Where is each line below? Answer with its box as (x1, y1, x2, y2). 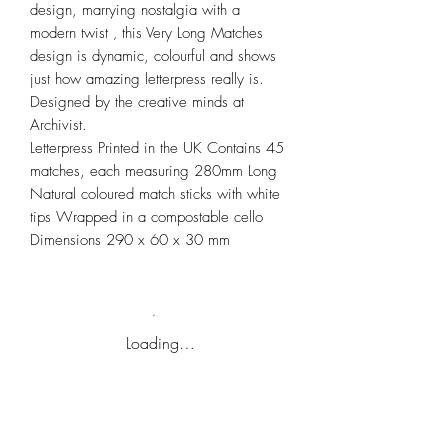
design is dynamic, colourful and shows (30, 46, 276, 67)
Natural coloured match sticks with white (30, 184, 280, 205)
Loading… (125, 332, 195, 355)
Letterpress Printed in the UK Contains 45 (30, 138, 284, 159)
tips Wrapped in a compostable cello (30, 207, 263, 228)
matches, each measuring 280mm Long (30, 161, 277, 182)
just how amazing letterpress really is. (30, 69, 264, 90)
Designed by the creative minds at (30, 92, 244, 113)
